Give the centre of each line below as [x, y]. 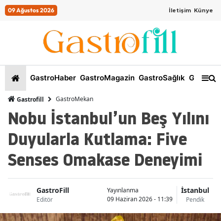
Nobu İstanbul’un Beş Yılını [109, 118]
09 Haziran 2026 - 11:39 [140, 199]
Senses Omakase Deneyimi [105, 159]
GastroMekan [74, 99]
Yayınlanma [123, 190]
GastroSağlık [161, 78]
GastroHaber [52, 78]
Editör [45, 200]
